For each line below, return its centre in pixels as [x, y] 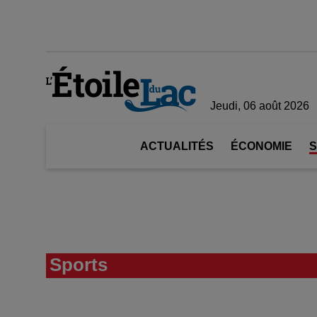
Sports [79, 264]
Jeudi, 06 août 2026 [260, 106]
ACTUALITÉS [177, 146]
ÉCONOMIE [261, 146]
